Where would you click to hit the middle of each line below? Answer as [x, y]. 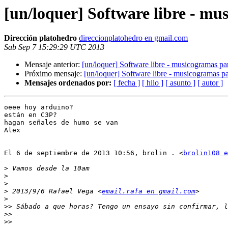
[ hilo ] [153, 83]
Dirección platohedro [40, 38]
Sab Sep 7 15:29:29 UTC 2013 [54, 47]
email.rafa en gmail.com [149, 191]
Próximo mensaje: [54, 74]
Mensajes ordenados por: [68, 83]
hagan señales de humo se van [61, 123]
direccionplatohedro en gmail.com [133, 38]
